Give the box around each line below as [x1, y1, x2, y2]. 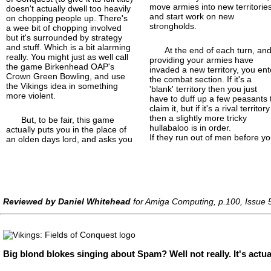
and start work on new [149, 11, 235, 21]
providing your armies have [149, 54, 254, 65]
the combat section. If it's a [149, 74, 252, 84]
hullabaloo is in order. [149, 122, 232, 132]
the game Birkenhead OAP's [6, 61, 114, 71]
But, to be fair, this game [21, 114, 114, 125]
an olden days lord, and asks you [6, 134, 132, 144]
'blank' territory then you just [149, 83, 258, 94]
